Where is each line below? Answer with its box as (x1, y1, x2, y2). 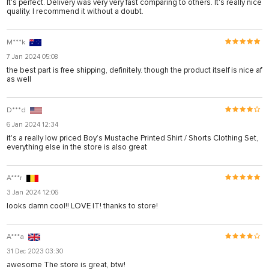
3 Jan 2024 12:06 (7, 188, 58, 196)
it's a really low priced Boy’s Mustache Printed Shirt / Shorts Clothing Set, (7, 133, 258, 143)
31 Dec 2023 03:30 (7, 247, 63, 255)
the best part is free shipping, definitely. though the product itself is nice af (7, 65, 262, 75)
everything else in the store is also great (7, 142, 147, 152)
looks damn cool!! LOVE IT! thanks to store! (7, 201, 158, 211)
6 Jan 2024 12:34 (7, 120, 58, 128)
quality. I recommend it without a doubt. (7, 6, 144, 16)
